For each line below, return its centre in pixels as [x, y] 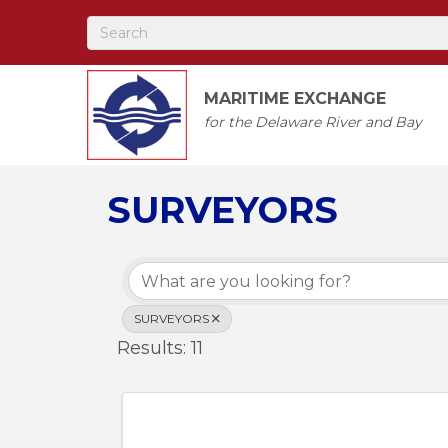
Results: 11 [160, 348]
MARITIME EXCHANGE [295, 99]
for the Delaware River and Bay [313, 122]
